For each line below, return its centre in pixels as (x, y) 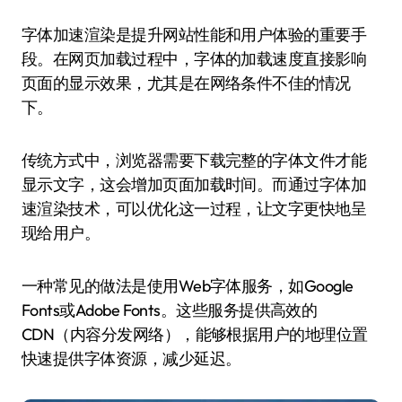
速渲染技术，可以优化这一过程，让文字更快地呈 (194, 209)
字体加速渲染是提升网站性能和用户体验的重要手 (30, 35)
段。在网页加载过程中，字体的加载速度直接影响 (194, 59)
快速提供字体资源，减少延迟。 (131, 358)
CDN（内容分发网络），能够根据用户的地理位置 (195, 334)
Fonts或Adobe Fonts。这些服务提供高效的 (170, 310)
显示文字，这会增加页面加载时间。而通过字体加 (194, 184)
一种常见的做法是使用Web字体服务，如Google (188, 286)
